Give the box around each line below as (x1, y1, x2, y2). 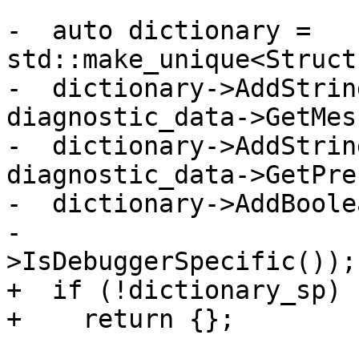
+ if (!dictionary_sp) (6, 276, 341, 305)
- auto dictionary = (6, 16, 311, 46)
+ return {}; (6, 305, 235, 334)
